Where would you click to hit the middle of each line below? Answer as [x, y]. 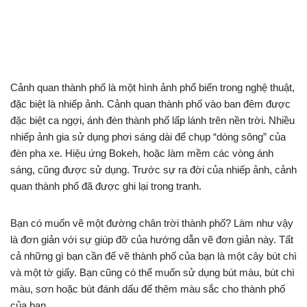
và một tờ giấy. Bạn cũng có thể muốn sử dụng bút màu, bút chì [152, 272]
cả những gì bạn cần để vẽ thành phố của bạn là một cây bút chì [153, 256]
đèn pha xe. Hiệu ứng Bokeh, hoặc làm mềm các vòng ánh [142, 153]
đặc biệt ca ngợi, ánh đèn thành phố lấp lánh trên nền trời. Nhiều [152, 120]
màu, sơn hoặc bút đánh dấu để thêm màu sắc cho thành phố [148, 289]
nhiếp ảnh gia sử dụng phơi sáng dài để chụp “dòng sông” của [148, 137]
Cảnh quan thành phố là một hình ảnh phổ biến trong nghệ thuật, [152, 87]
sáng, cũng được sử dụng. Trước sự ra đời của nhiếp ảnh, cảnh [153, 170]
